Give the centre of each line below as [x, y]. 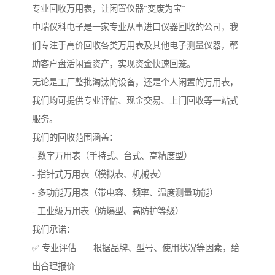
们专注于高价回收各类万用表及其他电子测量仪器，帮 [135, 46]
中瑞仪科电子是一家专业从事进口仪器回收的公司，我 [135, 27]
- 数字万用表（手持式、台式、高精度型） [112, 156]
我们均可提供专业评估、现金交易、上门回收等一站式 [135, 101]
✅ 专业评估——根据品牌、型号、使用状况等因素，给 [136, 248]
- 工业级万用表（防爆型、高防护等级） [108, 211]
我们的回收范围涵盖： [75, 138]
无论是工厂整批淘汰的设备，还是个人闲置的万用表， [135, 83]
